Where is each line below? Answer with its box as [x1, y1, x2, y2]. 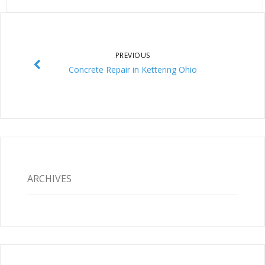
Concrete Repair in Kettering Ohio [68, 63, 197, 75]
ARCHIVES [27, 172, 72, 186]
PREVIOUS [115, 50, 150, 60]
